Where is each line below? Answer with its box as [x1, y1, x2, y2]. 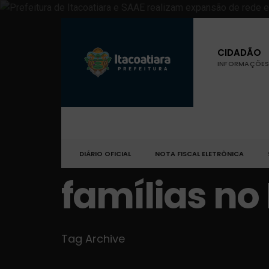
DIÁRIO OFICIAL [79, 149, 131, 159]
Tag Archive [61, 231, 125, 246]
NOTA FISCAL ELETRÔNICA [155, 149, 244, 159]
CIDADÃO [217, 46, 261, 59]
